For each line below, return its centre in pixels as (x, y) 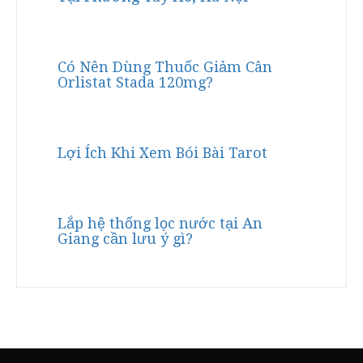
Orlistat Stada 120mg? (135, 83)
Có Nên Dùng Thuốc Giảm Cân (165, 67)
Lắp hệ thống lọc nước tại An (160, 224)
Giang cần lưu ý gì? (125, 239)
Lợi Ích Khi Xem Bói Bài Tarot (162, 153)
